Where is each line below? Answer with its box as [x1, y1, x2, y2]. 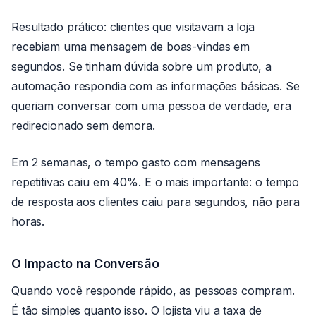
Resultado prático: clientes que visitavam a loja [11, 20, 255, 34]
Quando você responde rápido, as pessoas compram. [11, 284, 295, 298]
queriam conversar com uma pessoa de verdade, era [11, 99, 291, 113]
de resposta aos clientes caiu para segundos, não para [11, 195, 300, 209]
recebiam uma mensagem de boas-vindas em [11, 39, 250, 54]
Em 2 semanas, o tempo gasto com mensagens [11, 155, 260, 169]
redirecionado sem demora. [11, 119, 155, 133]
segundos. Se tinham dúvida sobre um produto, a [11, 59, 272, 73]
